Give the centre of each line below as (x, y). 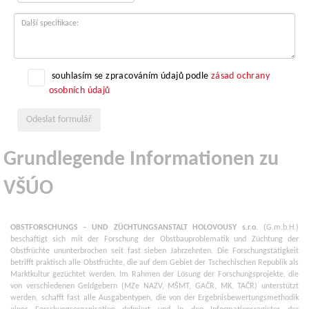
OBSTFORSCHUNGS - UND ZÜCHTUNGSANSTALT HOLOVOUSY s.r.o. (137, 228)
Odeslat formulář (59, 120)
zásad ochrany (240, 76)
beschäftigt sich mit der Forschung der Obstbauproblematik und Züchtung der (154, 239)
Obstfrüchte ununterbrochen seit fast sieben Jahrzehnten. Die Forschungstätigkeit (154, 251)
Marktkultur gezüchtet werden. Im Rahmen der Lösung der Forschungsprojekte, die (154, 275)
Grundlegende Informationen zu (141, 160)
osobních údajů (79, 91)
